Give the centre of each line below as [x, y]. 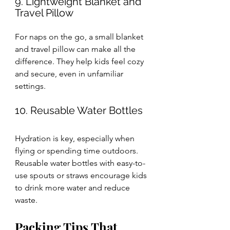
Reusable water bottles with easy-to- [80, 163]
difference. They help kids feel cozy [80, 62]
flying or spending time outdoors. [78, 151]
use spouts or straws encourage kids [82, 176]
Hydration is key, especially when [76, 139]
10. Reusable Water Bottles [79, 111]
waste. [26, 200]
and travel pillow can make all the [76, 49]
